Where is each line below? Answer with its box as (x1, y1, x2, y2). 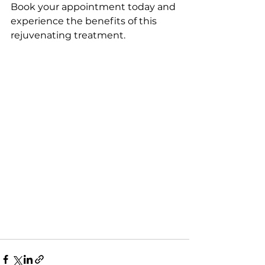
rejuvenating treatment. (11, 30, 125, 41)
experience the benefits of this (11, 15, 159, 27)
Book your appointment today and (11, 1, 178, 12)
